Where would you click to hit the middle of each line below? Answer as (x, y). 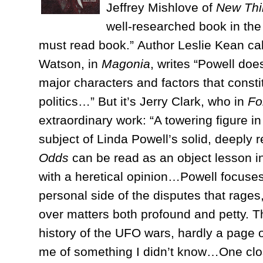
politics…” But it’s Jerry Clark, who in (143, 101)
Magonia (126, 64)
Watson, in (70, 64)
